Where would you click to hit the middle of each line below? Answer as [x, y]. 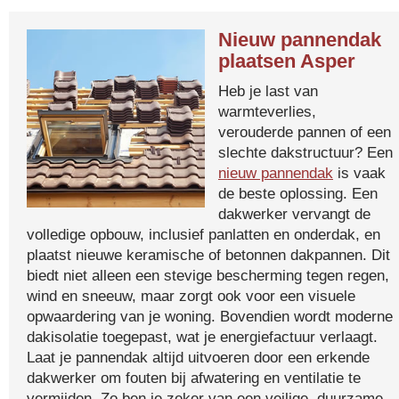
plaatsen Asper [287, 61]
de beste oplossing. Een [298, 193]
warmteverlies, [267, 111]
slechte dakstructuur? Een [305, 152]
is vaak [359, 173]
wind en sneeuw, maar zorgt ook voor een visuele [191, 296]
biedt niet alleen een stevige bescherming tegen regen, [208, 275]
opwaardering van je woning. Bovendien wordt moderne [210, 316]
